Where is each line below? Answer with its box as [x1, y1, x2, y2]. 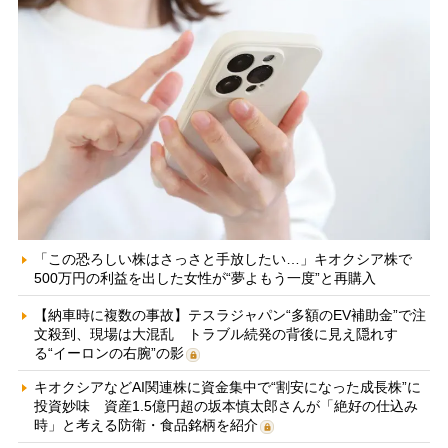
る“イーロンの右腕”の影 [33, 345, 184, 362]
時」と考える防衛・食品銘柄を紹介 [33, 417, 258, 434]
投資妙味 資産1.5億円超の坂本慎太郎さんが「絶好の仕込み [33, 398, 418, 415]
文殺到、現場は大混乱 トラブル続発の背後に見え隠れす [33, 326, 398, 343]
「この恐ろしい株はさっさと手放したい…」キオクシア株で [33, 251, 412, 268]
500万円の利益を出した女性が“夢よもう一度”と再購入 [33, 270, 376, 287]
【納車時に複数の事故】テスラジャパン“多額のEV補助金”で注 [33, 307, 426, 324]
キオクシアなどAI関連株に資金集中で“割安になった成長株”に [33, 379, 421, 396]
